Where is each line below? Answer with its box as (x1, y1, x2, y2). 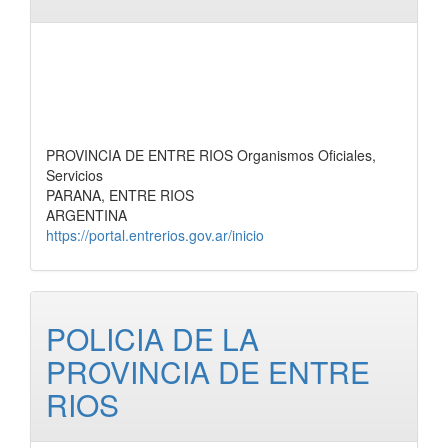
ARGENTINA (46, 205, 127, 225)
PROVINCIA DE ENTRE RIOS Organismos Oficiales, (46, 145, 376, 165)
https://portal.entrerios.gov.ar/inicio (46, 225, 264, 245)
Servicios (46, 165, 103, 185)
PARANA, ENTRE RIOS (46, 185, 194, 205)
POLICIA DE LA (46, 317, 259, 360)
